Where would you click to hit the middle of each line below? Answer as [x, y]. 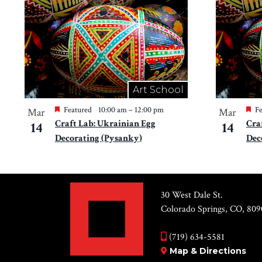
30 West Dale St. [192, 195]
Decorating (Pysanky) [99, 139]
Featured [78, 110]
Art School [158, 90]
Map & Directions [208, 251]
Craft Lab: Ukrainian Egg [105, 124]
